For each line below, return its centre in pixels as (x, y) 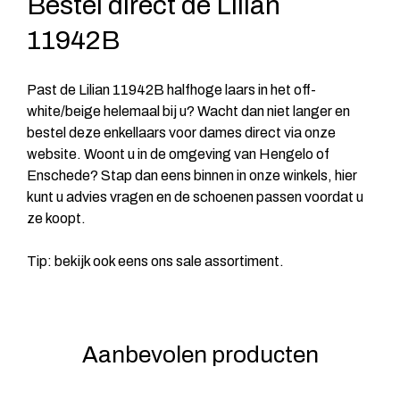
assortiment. (243, 261)
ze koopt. (56, 218)
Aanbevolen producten (200, 354)
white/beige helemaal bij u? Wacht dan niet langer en (188, 111)
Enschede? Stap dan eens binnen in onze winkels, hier (192, 175)
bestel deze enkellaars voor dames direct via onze (181, 132)
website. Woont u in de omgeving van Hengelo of (178, 154)
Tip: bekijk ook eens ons (101, 261)
